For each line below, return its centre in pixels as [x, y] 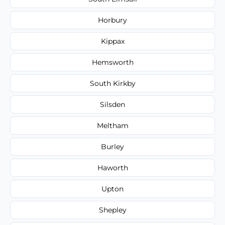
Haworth [113, 167]
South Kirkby [113, 83]
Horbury [113, 20]
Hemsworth [113, 62]
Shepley [113, 210]
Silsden [113, 104]
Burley [113, 146]
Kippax [113, 41]
